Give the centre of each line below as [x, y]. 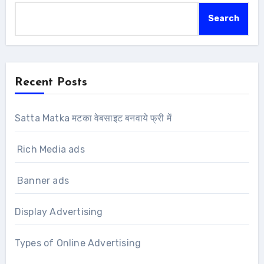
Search [224, 18]
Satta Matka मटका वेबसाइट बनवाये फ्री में [93, 118]
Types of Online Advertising [78, 243]
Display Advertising [59, 212]
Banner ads [42, 180]
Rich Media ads [49, 149]
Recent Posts [51, 82]
